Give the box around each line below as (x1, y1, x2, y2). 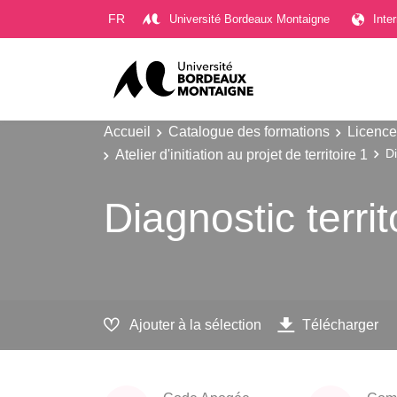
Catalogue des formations (168, 123, 330, 139)
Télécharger (302, 316, 378, 333)
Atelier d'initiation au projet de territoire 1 (115, 145, 368, 162)
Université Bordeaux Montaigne (169, 12, 330, 26)
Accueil (104, 123, 151, 139)
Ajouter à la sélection (129, 316, 261, 333)
